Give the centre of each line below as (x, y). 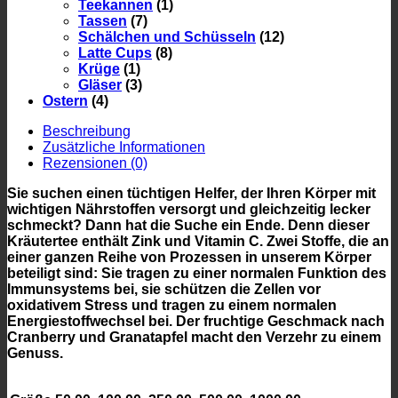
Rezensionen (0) (95, 163)
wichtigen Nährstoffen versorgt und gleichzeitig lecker (189, 209)
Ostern (65, 100)
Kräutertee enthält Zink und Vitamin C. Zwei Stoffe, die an (198, 241)
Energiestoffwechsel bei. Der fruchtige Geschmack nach (196, 321)
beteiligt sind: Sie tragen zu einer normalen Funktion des (197, 273)
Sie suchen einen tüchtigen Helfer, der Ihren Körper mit (191, 193)
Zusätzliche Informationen (124, 147)
